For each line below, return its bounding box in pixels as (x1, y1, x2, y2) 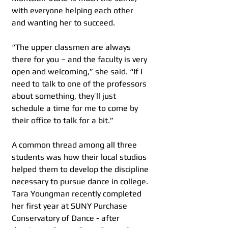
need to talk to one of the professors (12, 79, 149, 89)
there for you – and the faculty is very (12, 54, 149, 65)
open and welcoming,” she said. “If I (12, 67, 145, 77)
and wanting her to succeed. (12, 18, 115, 28)
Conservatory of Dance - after (12, 213, 122, 223)
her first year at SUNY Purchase (12, 201, 129, 211)
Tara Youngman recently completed (12, 189, 144, 199)
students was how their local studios (12, 152, 149, 162)
